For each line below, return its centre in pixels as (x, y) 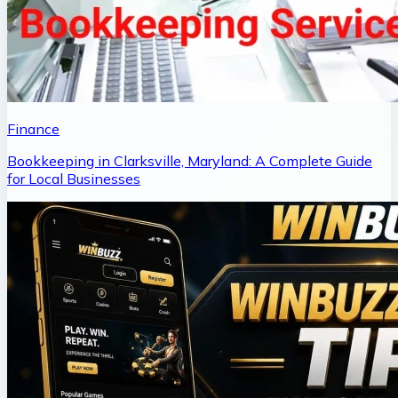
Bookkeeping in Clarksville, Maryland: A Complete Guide (190, 160)
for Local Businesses (74, 178)
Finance (33, 128)
